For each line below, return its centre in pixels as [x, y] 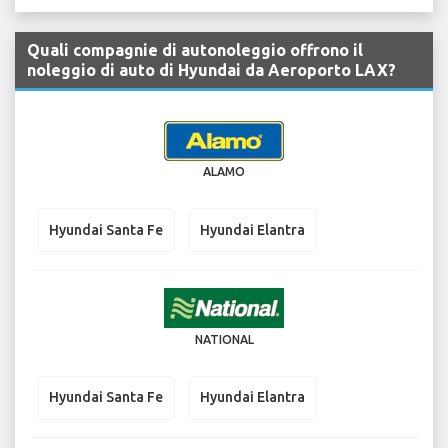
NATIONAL [224, 339]
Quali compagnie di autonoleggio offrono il [195, 50]
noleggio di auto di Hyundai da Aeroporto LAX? [211, 70]
